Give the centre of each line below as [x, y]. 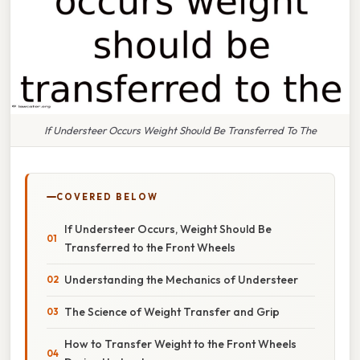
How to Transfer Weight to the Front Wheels [180, 344]
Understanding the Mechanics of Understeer [181, 279]
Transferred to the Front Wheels [150, 247]
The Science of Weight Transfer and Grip [172, 311]
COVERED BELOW [107, 196]
